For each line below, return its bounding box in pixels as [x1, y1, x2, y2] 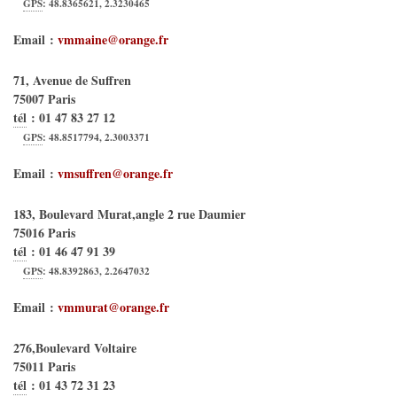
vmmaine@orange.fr [58, 30, 168, 49]
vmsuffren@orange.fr [58, 164, 173, 183]
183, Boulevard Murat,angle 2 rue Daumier [13, 205, 245, 223]
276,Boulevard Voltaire [13, 339, 136, 357]
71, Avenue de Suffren [13, 71, 131, 90]
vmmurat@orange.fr [58, 298, 169, 316]
